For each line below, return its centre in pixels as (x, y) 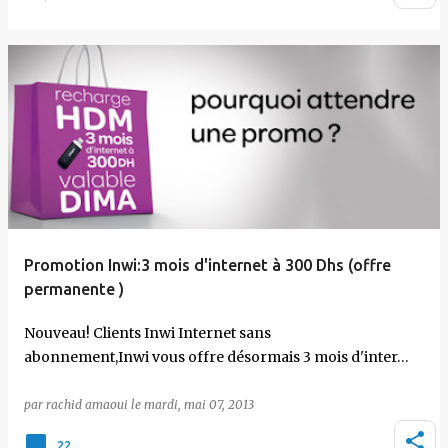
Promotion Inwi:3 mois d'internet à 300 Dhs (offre (207, 265)
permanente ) (74, 289)
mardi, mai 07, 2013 (199, 404)
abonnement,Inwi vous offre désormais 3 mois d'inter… (216, 357)
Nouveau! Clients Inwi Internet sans (147, 333)
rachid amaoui (87, 404)
